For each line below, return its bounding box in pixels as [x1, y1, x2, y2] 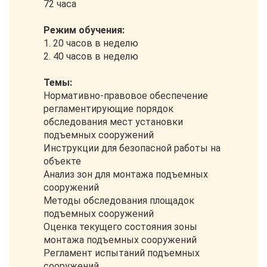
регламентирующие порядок [44, 103, 173, 114]
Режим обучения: [44, 24, 125, 36]
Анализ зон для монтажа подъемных [44, 169, 208, 180]
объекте [44, 156, 81, 167]
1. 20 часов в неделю [44, 38, 138, 49]
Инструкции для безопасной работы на [44, 142, 221, 154]
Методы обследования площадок [44, 195, 194, 206]
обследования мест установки [44, 116, 183, 128]
